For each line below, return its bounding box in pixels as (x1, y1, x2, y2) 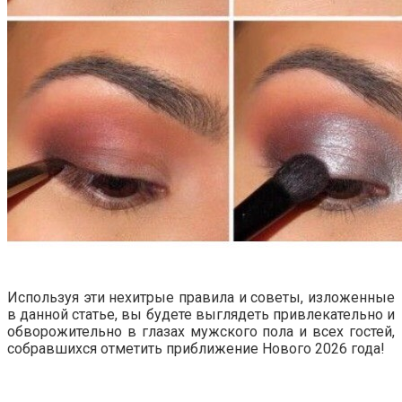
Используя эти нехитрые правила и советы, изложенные (7, 289, 395, 307)
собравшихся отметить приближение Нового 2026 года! (7, 340, 385, 358)
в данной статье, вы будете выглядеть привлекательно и (7, 306, 395, 324)
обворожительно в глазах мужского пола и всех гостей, (7, 323, 395, 341)
